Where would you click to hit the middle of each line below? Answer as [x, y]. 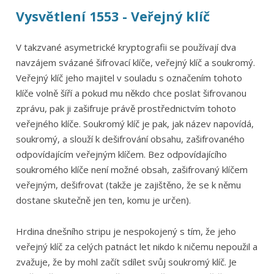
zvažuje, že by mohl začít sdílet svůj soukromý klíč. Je [126, 261]
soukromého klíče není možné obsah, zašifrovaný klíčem [131, 170]
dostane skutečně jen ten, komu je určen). [103, 200]
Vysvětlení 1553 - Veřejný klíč [113, 17]
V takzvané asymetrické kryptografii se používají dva [126, 47]
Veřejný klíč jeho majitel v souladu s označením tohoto [129, 78]
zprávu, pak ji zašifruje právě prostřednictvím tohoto [126, 109]
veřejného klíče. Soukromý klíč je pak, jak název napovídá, [135, 124]
